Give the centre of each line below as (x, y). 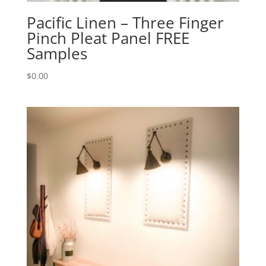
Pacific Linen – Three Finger (125, 23)
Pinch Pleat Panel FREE (108, 38)
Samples (57, 54)
